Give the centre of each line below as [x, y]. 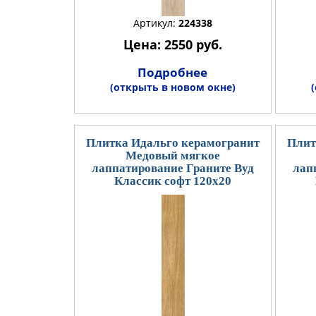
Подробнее [172, 72]
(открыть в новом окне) [172, 87]
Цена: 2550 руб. [172, 44]
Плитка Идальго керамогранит [172, 142]
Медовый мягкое [172, 155]
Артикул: [156, 23]
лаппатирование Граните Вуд [172, 168]
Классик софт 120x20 [172, 181]
